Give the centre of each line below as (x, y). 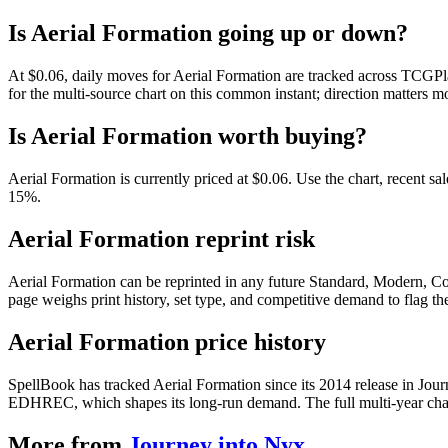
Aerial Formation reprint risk (161, 239)
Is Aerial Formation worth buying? (187, 136)
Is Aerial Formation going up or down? (208, 33)
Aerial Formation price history (167, 341)
